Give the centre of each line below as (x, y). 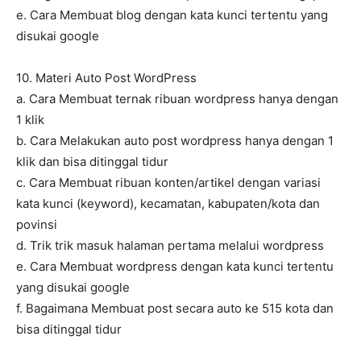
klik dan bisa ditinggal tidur (92, 162)
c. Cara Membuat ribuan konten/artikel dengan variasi (168, 183)
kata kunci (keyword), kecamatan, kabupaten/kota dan (168, 204)
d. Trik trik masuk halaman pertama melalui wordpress (170, 246)
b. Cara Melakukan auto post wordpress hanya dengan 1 (175, 141)
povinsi (37, 225)
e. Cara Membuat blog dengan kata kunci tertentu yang (172, 15)
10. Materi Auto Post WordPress (106, 78)
